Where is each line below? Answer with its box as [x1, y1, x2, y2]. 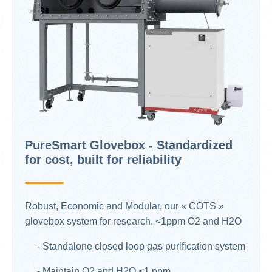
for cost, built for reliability [25, 153, 182, 167]
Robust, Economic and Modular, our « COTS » [25, 201, 224, 212]
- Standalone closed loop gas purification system [25, 241, 245, 252]
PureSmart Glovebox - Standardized [25, 138, 233, 152]
